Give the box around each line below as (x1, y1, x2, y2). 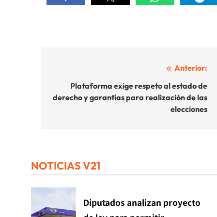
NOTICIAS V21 (31, 158, 100, 172)
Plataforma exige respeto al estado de (70, 80, 207, 91)
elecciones (170, 104, 207, 114)
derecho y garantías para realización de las (53, 92, 207, 102)
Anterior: (174, 62, 207, 73)
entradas (50, 97, 98, 112)
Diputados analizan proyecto (83, 196, 201, 208)
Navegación (50, 62, 114, 77)
